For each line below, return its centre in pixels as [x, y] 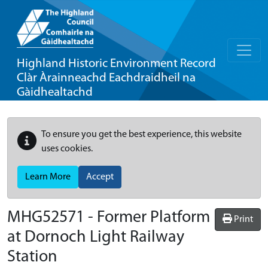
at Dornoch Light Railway [96, 237]
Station [32, 257]
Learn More [48, 177]
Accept [100, 177]
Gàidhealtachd [55, 92]
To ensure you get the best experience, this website [141, 135]
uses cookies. [67, 149]
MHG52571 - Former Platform [109, 218]
